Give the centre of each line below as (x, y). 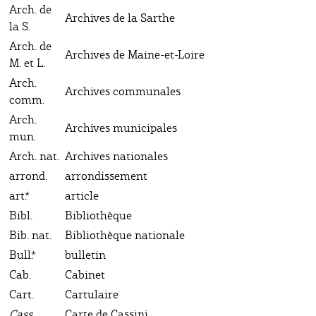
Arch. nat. (34, 156)
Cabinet (85, 274)
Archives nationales (116, 156)
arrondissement (106, 176)
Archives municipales (121, 128)
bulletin (85, 255)
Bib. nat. (30, 235)
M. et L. (27, 63)
